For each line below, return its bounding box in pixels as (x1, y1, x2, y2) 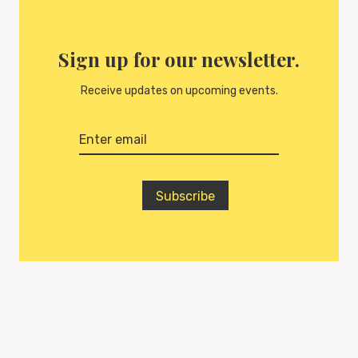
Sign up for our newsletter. (58, 46, 300, 73)
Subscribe (156, 189, 215, 205)
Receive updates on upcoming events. (80, 84, 278, 98)
